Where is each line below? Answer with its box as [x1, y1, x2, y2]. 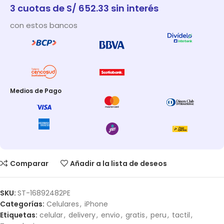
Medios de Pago [10, 86, 61, 95]
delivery [68, 210, 95, 220]
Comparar [9, 158, 48, 168]
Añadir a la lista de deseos [70, 158, 167, 168]
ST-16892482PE [17, 188, 70, 198]
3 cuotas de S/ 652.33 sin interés [10, 2, 158, 15]
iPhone [84, 199, 108, 209]
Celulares [46, 199, 79, 209]
